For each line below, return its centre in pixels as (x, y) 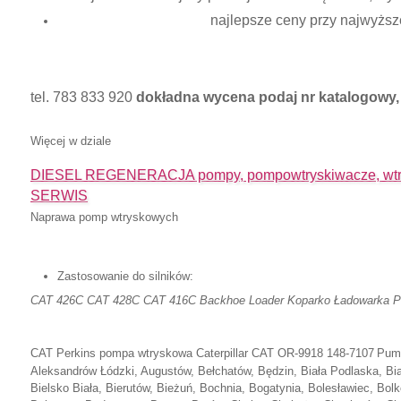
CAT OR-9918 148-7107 (313, 353)
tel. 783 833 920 (83, 97)
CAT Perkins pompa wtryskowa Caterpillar (141, 353)
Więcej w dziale (71, 141)
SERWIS (59, 196)
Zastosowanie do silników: (129, 276)
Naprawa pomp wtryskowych (104, 217)
